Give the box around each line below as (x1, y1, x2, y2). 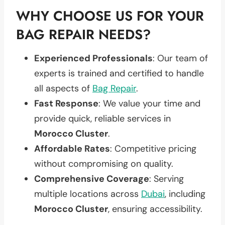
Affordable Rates (34, 142, 110, 155)
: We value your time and (98, 97, 200, 109)
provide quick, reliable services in (34, 112, 171, 125)
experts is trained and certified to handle (34, 67, 204, 79)
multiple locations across (34, 187, 141, 200)
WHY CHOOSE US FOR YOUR (16, 6, 204, 26)
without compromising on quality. (34, 157, 173, 170)
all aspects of (34, 82, 92, 94)
